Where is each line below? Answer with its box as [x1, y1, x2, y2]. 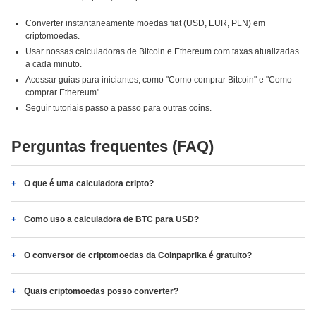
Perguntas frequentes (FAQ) [11, 138, 214, 155]
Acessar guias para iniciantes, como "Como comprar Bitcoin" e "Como [25, 75, 292, 85]
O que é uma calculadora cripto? [24, 178, 154, 188]
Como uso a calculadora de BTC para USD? [24, 214, 199, 224]
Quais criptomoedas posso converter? [24, 286, 178, 296]
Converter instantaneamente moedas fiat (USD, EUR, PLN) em [25, 18, 265, 28]
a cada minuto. [25, 59, 82, 69]
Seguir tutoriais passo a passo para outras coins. [25, 103, 212, 113]
